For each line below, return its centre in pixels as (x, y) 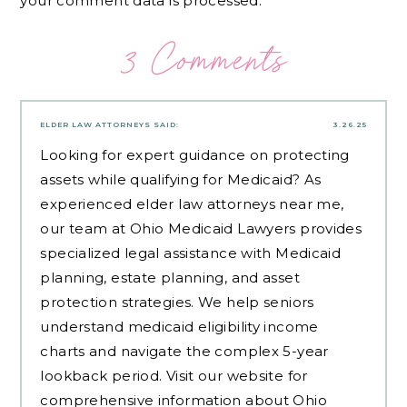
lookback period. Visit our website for (174, 375)
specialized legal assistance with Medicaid (191, 253)
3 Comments (203, 60)
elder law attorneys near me (238, 203)
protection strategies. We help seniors (177, 302)
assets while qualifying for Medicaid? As (181, 179)
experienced (88, 203)
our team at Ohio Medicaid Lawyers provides (201, 228)
